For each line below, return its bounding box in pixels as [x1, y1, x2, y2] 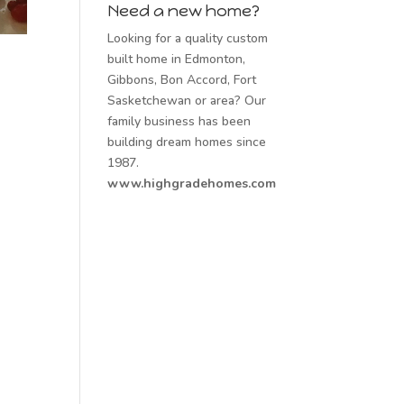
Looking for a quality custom [107, 30, 269, 47]
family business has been [107, 113, 252, 130]
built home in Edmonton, [107, 50, 246, 68]
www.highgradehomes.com [107, 175, 277, 192]
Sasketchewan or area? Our [107, 92, 267, 109]
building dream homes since [107, 133, 267, 151]
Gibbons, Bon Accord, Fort [107, 71, 257, 88]
